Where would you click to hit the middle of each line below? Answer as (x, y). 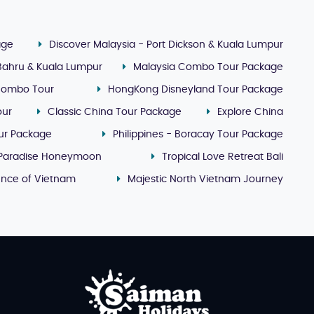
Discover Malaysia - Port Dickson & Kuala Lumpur (166, 45)
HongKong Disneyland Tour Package (196, 89)
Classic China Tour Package (115, 112)
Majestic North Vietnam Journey (205, 179)
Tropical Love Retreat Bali (223, 157)
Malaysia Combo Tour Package (208, 67)
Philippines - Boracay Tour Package (198, 134)
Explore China (251, 112)
